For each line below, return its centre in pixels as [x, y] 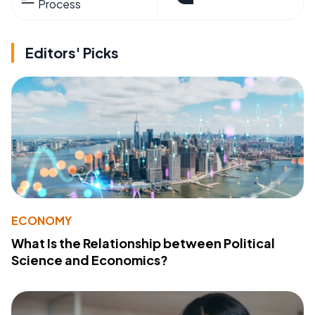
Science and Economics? [90, 260]
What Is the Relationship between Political [143, 243]
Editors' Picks [72, 52]
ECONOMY [41, 221]
